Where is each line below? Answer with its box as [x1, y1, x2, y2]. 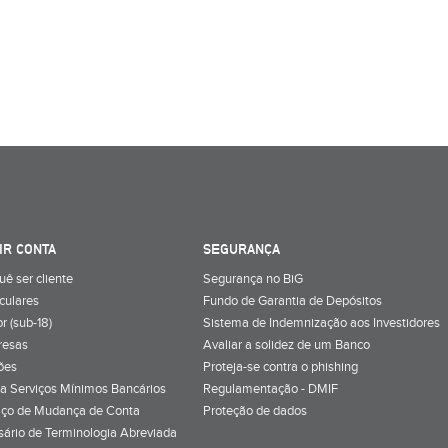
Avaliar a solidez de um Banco [203, 336, 370, 353]
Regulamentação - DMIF [203, 380, 338, 397]
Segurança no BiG [203, 270, 303, 287]
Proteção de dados [203, 402, 307, 419]
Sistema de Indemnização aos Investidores [203, 314, 440, 331]
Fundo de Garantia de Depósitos [203, 292, 382, 309]
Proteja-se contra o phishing [203, 358, 358, 375]
